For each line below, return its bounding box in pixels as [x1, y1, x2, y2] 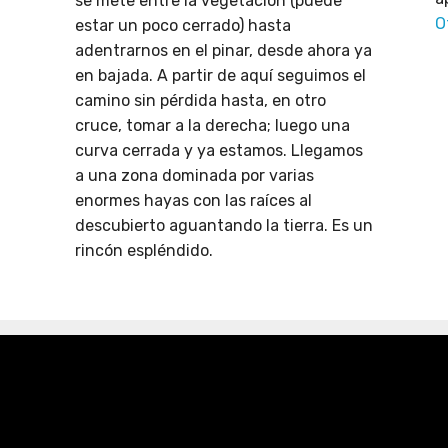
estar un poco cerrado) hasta [75, 16, 291, 36]
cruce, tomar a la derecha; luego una [75, 116, 350, 136]
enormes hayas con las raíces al [75, 191, 312, 211]
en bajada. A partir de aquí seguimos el [75, 66, 366, 86]
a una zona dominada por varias [75, 166, 314, 186]
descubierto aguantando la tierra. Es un [75, 216, 373, 236]
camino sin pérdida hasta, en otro [75, 91, 326, 111]
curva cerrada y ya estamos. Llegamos [75, 141, 363, 161]
